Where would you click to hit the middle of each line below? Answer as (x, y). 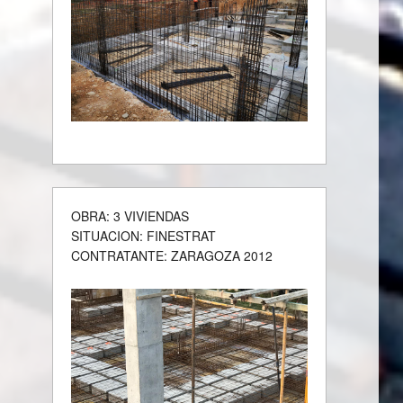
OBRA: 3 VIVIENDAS (130, 215)
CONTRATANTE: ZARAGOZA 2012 (172, 255)
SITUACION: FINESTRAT (144, 235)
